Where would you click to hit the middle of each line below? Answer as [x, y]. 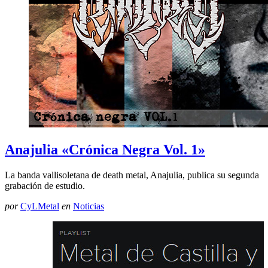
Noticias [89, 206]
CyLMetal [40, 206]
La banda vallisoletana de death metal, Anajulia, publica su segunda [132, 175]
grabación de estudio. [45, 186]
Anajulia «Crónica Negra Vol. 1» [105, 150]
